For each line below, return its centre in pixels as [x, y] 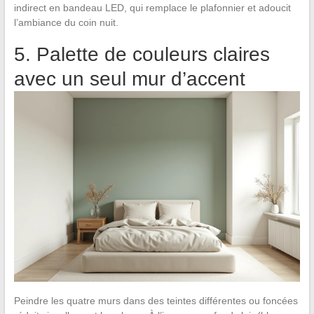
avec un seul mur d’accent [129, 79]
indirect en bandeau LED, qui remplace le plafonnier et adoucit [152, 8]
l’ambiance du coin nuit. [66, 23]
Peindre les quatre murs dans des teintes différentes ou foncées [156, 301]
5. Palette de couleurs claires [142, 55]
